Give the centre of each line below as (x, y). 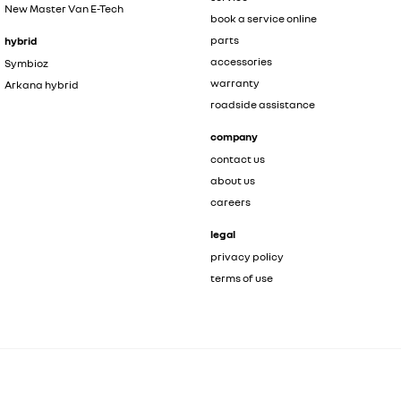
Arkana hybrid (42, 85)
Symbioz (26, 64)
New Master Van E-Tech (64, 9)
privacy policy (247, 257)
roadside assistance (262, 105)
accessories (241, 62)
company (234, 137)
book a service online (263, 19)
